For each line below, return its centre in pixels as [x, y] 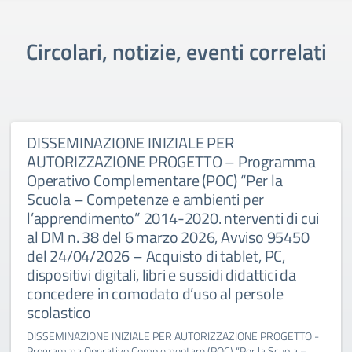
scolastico [59, 312]
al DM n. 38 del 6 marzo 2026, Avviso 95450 [168, 237]
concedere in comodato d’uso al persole [155, 293]
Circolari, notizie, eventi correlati [176, 51]
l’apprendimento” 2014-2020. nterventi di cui [173, 218]
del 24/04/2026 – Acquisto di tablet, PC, [156, 256]
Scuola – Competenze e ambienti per [146, 199]
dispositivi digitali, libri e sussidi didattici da [161, 275]
